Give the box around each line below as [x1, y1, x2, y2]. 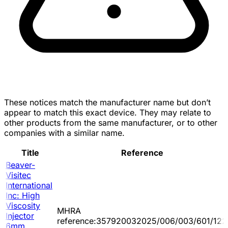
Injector [6, 210, 34, 221]
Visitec [6, 169, 31, 180]
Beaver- [6, 159, 35, 170]
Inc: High [6, 190, 40, 201]
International [6, 180, 52, 190]
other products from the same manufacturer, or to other [4, 117, 217, 128]
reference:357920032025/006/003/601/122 [57, 215, 227, 226]
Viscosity [6, 200, 40, 211]
